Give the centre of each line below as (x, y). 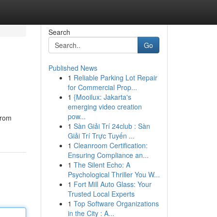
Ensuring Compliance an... (108, 155)
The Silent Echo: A (102, 165)
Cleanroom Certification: (110, 145)
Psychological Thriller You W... (114, 174)
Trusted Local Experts (101, 194)
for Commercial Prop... (102, 87)
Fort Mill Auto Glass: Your (112, 184)
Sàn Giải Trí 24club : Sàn (112, 126)
